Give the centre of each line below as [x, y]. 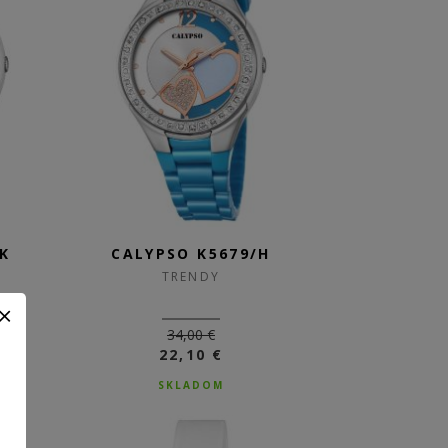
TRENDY [191, 276]
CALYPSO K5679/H [191, 253]
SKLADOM [191, 385]
